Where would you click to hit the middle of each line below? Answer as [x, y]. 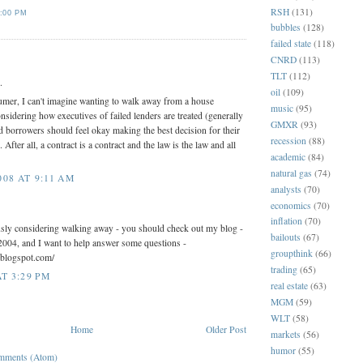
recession [288, 140]
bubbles [286, 28]
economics [291, 205]
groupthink [292, 254]
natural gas [291, 173]
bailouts [286, 237]
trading [284, 270]
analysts [286, 189]
